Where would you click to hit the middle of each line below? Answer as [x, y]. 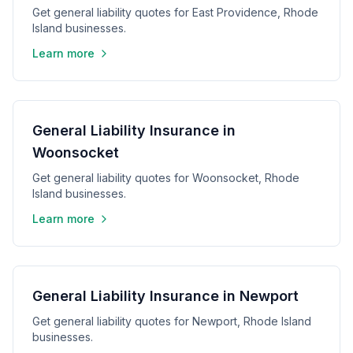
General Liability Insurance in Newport [165, 296]
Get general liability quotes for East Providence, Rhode [175, 12]
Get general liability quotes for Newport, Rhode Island [172, 321]
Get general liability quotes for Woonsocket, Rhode [166, 178]
